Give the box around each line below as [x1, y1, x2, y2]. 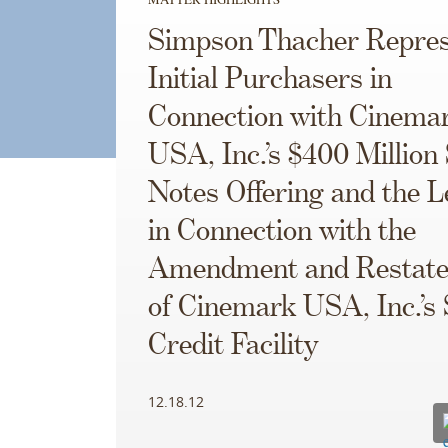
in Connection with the [147, 215, 416, 248]
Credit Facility [147, 329, 318, 362]
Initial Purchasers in [147, 63, 392, 96]
